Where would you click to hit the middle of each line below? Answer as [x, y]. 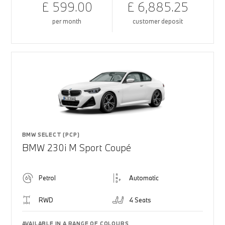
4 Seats [140, 200]
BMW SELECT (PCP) [51, 135]
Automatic [144, 178]
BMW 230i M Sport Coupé [76, 148]
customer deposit [158, 21]
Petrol [47, 178]
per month [67, 21]
